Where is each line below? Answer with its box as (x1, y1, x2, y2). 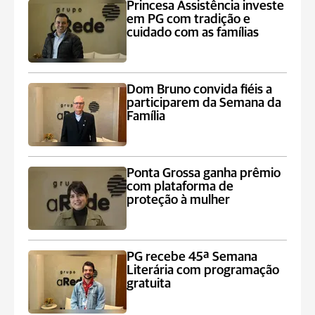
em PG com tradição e (127, 13, 251, 26)
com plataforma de (127, 180, 234, 193)
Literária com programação (127, 264, 280, 277)
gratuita (127, 277, 172, 290)
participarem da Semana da (127, 96, 282, 110)
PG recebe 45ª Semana (127, 250, 258, 264)
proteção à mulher (127, 193, 231, 207)
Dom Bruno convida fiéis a (127, 83, 273, 96)
